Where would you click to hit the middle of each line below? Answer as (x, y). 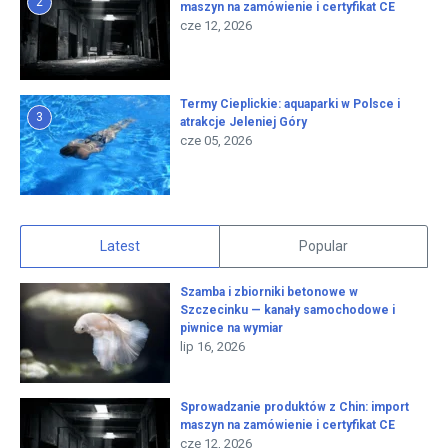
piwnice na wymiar (231, 328)
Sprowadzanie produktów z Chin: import (294, 407)
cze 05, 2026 (216, 141)
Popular (323, 246)
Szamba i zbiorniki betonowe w (269, 292)
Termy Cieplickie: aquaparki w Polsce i (290, 104)
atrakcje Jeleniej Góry (243, 122)
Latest (120, 246)
